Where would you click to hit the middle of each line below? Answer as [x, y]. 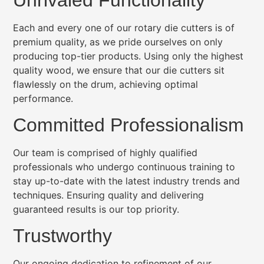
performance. [43, 98]
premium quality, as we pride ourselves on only [118, 42]
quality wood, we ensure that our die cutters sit [119, 70]
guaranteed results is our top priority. [96, 209]
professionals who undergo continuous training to [124, 166]
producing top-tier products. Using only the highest [128, 56]
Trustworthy [63, 236]
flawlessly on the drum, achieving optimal [106, 84]
